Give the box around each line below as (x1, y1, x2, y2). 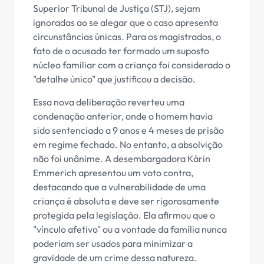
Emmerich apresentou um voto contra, (33, 166, 193, 179)
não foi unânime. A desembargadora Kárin (33, 152, 210, 164)
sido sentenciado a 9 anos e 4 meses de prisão (33, 124, 224, 136)
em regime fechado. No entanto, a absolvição (33, 138, 223, 150)
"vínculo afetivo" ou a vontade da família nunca (33, 223, 227, 235)
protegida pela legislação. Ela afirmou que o (33, 209, 215, 221)
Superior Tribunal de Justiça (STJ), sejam (33, 2, 200, 15)
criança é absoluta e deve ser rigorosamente (33, 194, 219, 207)
